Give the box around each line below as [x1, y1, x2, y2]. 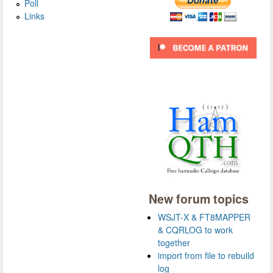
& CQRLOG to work [158, 224, 233, 236]
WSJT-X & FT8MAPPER [158, 211, 250, 223]
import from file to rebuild [158, 249, 254, 261]
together [158, 236, 190, 249]
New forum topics [149, 190, 249, 208]
